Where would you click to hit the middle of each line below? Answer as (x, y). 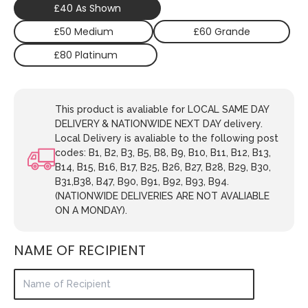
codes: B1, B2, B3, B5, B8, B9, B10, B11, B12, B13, (163, 152)
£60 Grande (222, 31)
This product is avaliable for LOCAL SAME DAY (162, 109)
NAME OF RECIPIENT (80, 250)
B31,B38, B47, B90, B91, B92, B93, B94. (142, 181)
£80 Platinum (86, 55)
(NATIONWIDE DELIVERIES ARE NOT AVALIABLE (162, 196)
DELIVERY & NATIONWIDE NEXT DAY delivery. (159, 123)
